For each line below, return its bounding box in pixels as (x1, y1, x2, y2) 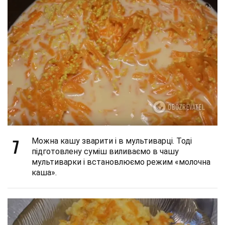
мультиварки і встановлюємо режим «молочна (32, 157, 210, 167)
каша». (32, 168, 57, 177)
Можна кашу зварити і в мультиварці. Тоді (32, 136, 192, 146)
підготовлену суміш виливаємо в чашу (32, 147, 179, 156)
